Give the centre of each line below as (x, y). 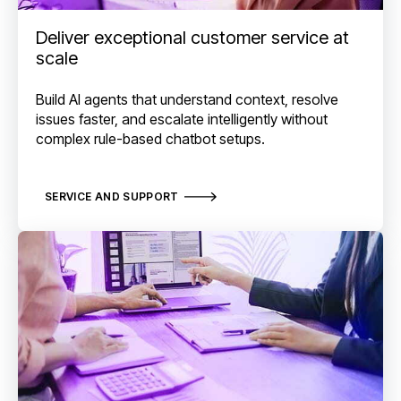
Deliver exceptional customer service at (192, 38)
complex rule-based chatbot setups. (150, 138)
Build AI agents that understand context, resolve (187, 99)
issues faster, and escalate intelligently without (182, 119)
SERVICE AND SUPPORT (112, 197)
